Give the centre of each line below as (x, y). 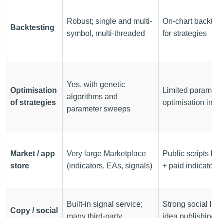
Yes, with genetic (96, 84)
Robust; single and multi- (109, 21)
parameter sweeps (99, 109)
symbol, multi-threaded (106, 33)
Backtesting (32, 27)
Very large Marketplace (106, 153)
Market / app (33, 153)
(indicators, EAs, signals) (109, 165)
